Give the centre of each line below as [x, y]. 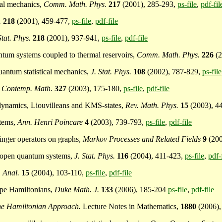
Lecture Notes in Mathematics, [132, 207]
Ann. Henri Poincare [51, 122]
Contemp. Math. [27, 89]
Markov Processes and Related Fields [142, 139]
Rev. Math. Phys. [152, 106]
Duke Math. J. [78, 190]
